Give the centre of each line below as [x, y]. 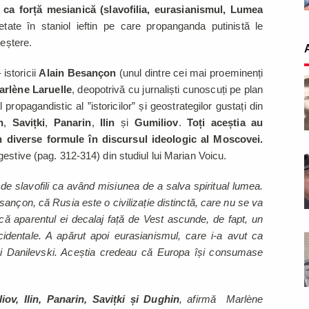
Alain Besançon [78, 73]
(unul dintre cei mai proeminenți [190, 73]
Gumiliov [156, 123]
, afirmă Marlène [221, 299]
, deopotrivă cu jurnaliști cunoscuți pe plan [167, 90]
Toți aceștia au [225, 123]
